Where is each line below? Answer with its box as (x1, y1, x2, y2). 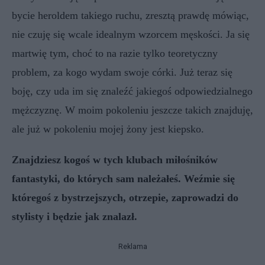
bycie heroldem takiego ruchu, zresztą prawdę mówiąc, (12, 9, 249, 21)
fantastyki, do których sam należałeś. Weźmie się (12, 172, 235, 185)
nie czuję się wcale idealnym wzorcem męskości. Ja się (12, 28, 250, 40)
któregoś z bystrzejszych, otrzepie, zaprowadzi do (12, 191, 238, 203)
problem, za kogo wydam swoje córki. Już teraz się (12, 66, 232, 78)
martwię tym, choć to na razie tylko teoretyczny (12, 47, 218, 59)
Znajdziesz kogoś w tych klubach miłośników (12, 153, 218, 166)
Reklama (118, 242, 147, 251)
